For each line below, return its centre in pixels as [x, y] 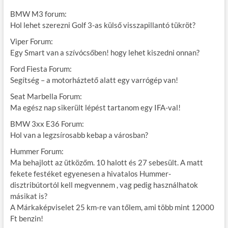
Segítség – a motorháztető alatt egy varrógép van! [94, 80]
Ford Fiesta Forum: [41, 69]
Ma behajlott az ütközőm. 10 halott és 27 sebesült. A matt [106, 163]
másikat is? [28, 196]
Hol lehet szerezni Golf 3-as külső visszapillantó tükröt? [103, 25]
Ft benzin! [26, 219]
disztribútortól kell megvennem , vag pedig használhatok [104, 185]
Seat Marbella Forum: [46, 96]
